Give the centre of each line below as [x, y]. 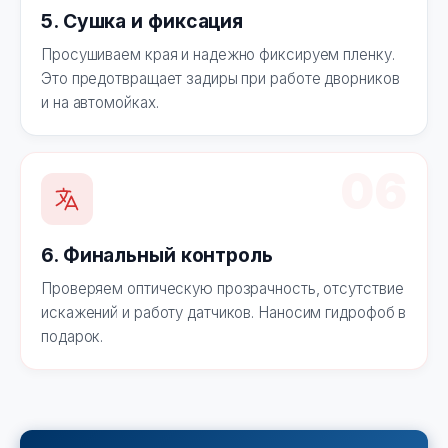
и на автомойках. [100, 103]
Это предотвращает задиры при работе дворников [220, 79]
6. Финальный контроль [157, 255]
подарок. [72, 337]
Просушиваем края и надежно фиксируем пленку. [218, 55]
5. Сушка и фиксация [142, 21]
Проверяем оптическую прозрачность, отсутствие [222, 289]
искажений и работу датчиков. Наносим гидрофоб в [224, 313]
